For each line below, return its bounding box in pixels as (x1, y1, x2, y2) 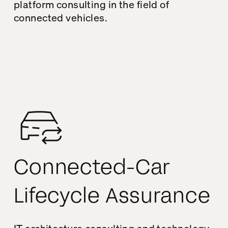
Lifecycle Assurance (13, 182, 211, 210)
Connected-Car (13, 153, 170, 182)
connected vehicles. (13, 11, 107, 24)
